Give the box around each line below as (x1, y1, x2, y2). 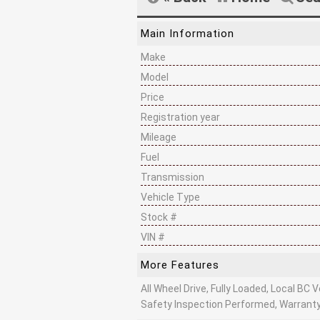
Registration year (141, 111, 220, 123)
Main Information (141, 26, 234, 40)
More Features (141, 258, 219, 271)
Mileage (141, 131, 176, 143)
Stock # (141, 211, 177, 223)
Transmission (141, 171, 204, 183)
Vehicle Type (141, 191, 200, 203)
